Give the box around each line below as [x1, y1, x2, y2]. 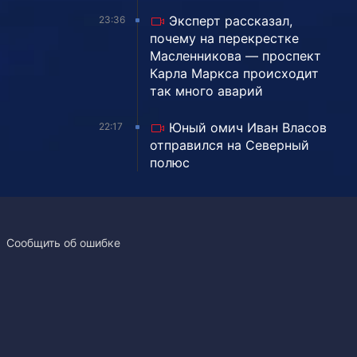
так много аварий [150, 82, 263, 99]
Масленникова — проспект [150, 47, 321, 64]
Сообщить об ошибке [6, 235, 120, 249]
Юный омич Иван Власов [169, 119, 327, 135]
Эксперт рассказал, [169, 12, 292, 29]
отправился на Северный [150, 136, 309, 153]
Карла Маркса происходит [150, 65, 319, 81]
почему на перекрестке [150, 29, 299, 46]
